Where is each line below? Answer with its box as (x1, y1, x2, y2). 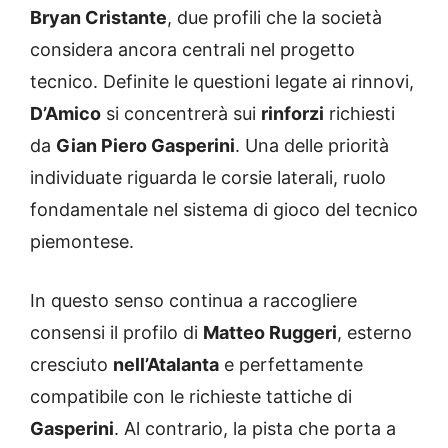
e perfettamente (219, 353, 363, 375)
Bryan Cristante (30, 6, 167, 28)
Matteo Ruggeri (203, 321, 337, 343)
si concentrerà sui (101, 102, 261, 124)
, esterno (337, 321, 412, 343)
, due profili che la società (167, 6, 382, 28)
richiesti (324, 102, 395, 124)
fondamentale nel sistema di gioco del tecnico (30, 198, 418, 220)
